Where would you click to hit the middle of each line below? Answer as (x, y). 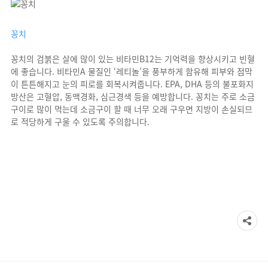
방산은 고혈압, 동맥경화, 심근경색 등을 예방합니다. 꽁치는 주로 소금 (133, 96)
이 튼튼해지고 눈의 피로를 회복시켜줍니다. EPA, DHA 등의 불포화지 (132, 84)
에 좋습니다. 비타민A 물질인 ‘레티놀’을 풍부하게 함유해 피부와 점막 (132, 71)
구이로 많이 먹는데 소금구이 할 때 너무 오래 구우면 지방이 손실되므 (132, 109)
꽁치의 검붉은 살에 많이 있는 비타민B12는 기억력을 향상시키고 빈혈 (133, 59)
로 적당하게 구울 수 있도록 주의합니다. (80, 121)
